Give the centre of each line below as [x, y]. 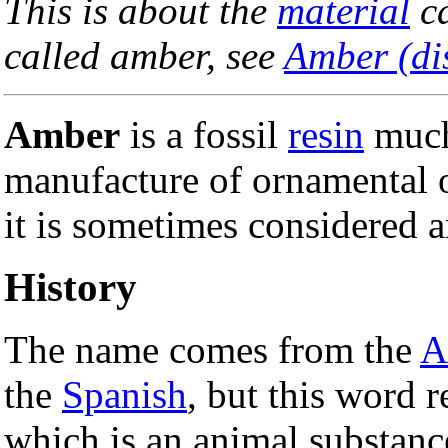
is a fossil [204, 134]
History [70, 287]
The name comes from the [212, 350]
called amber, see [144, 55]
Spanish [124, 395]
